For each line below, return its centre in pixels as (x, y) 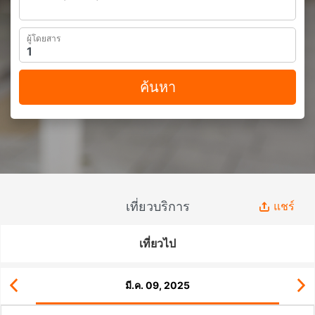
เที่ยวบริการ (157, 206)
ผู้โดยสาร (44, 38)
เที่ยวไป (157, 243)
